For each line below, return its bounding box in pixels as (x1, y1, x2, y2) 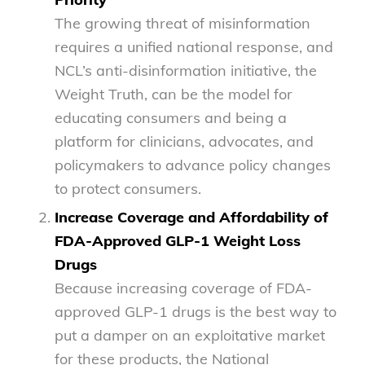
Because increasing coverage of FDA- (54, 278, 312, 297)
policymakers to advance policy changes (54, 155, 331, 174)
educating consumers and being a (54, 108, 287, 127)
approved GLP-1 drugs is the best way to (54, 301, 336, 321)
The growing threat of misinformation (54, 13, 310, 33)
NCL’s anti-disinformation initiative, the (54, 60, 317, 80)
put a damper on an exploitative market (54, 325, 325, 345)
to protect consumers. (54, 178, 201, 198)
